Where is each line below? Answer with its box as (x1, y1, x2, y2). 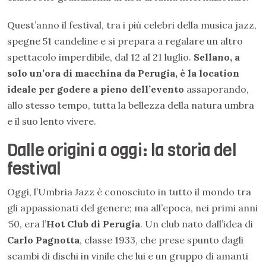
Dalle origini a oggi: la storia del (7, 139, 236, 161)
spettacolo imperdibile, (7, 51, 112, 63)
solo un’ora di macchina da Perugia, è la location (7, 67, 239, 79)
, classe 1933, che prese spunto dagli (80, 234, 243, 246)
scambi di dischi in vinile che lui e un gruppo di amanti (7, 250, 248, 262)
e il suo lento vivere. (7, 115, 96, 127)
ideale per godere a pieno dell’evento (7, 83, 184, 95)
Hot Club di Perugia (46, 218, 140, 230)
